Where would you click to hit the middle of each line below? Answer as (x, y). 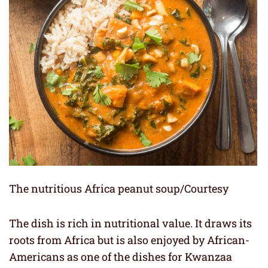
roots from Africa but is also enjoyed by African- (129, 240)
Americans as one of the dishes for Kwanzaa (121, 256)
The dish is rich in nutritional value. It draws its (130, 223)
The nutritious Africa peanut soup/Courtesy (119, 188)
